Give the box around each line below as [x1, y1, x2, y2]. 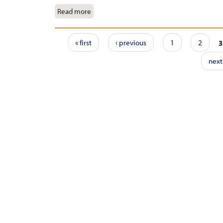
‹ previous [115, 38, 147, 48]
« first [75, 38, 92, 48]
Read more [57, 6, 92, 16]
